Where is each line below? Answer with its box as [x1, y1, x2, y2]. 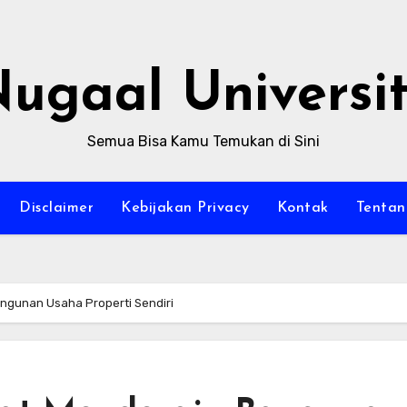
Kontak [276, 201, 329, 215]
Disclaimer [19, 201, 94, 215]
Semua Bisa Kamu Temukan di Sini [87, 133, 320, 150]
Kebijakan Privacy [121, 201, 250, 215]
